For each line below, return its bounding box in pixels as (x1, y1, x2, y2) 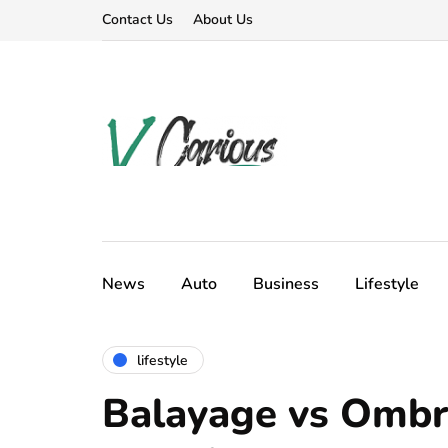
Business (253, 273, 319, 295)
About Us (193, 10, 253, 29)
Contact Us (102, 10, 173, 29)
